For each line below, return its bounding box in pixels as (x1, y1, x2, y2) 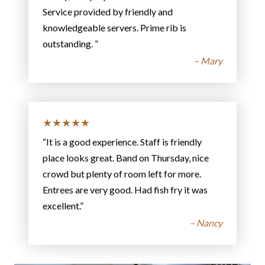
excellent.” (43, 199, 83, 211)
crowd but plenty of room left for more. (43, 167, 201, 179)
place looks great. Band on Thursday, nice (43, 151, 209, 163)
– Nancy (189, 216, 222, 228)
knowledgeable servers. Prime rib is (43, 22, 186, 34)
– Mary (193, 55, 222, 67)
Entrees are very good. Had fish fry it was (43, 183, 208, 195)
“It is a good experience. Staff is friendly (43, 135, 202, 147)
